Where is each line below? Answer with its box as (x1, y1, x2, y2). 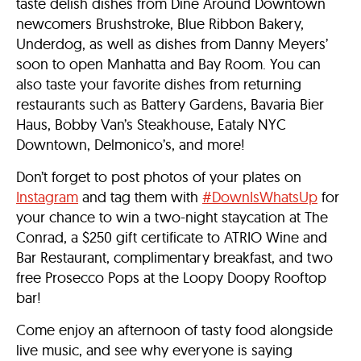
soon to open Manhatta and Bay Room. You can (16, 54, 321, 73)
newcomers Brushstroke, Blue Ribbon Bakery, (16, 14, 304, 33)
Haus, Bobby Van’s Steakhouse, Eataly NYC (16, 114, 286, 134)
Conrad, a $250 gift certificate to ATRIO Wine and (16, 227, 327, 247)
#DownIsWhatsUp (202, 187, 317, 206)
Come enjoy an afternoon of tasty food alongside (16, 320, 333, 339)
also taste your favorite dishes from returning (16, 74, 301, 93)
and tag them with (78, 187, 202, 206)
